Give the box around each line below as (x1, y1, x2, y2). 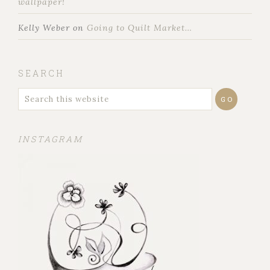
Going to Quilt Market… (87, 22, 192, 33)
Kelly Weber (18, 22, 70, 33)
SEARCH (18, 67, 64, 79)
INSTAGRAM (18, 133, 83, 145)
